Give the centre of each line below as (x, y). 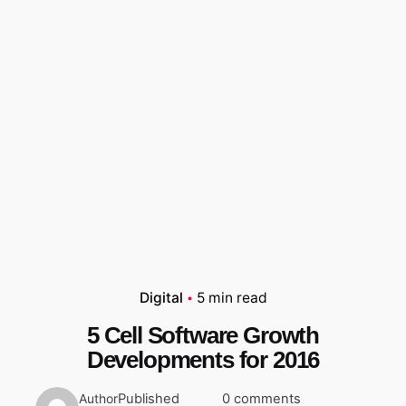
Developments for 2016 (203, 360)
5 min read (232, 298)
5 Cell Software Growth (203, 336)
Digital (161, 298)
